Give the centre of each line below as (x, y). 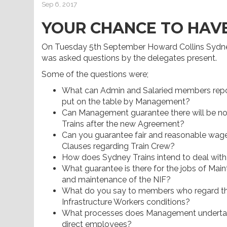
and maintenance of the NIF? (116, 179)
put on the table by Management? (126, 101)
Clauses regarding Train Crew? (118, 146)
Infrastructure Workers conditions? (126, 202)
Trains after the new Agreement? (123, 124)
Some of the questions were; (95, 74)
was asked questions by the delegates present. (129, 58)
